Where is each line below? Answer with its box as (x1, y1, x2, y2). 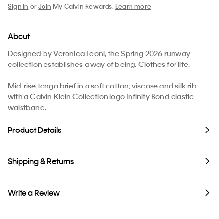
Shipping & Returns (8, 156, 74, 167)
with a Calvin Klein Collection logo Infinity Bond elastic (8, 91, 194, 102)
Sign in (8, 2, 29, 11)
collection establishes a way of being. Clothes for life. (8, 59, 190, 69)
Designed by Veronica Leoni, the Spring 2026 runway (8, 48, 191, 59)
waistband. (8, 102, 46, 112)
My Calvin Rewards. (51, 2, 116, 11)
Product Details (8, 125, 61, 135)
